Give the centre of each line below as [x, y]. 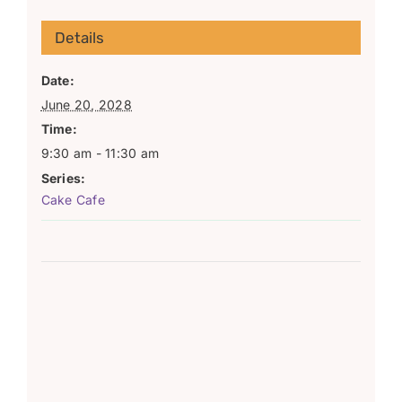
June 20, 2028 [87, 104]
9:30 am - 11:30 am [100, 153]
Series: [63, 178]
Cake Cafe [73, 199]
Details [79, 37]
